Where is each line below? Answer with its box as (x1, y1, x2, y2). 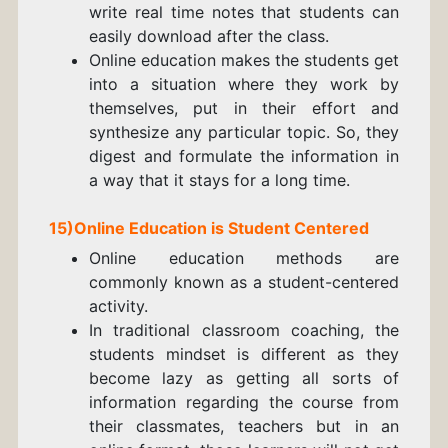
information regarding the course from (88, 392, 400, 413)
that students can (253, 2, 400, 23)
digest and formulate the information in (88, 146, 400, 167)
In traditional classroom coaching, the (88, 320, 400, 341)
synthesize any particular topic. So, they (88, 122, 400, 143)
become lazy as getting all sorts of (88, 368, 400, 389)
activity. (88, 296, 148, 317)
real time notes (134, 2, 254, 23)
